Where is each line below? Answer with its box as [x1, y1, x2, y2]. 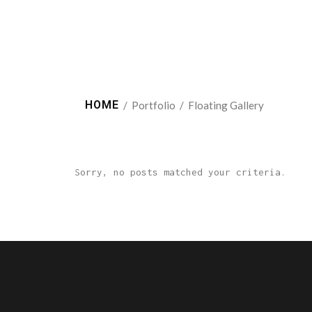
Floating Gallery [188, 99, 264, 112]
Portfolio [132, 99, 175, 112]
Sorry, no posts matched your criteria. [75, 166, 286, 178]
